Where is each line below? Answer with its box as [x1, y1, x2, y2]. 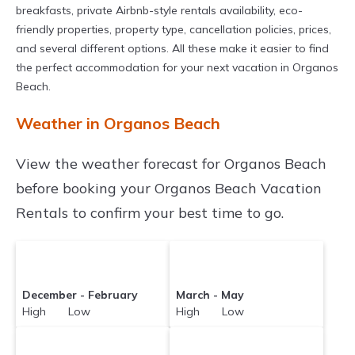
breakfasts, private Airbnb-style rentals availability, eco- [16, 3, 303, 18]
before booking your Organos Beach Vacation [16, 179, 322, 198]
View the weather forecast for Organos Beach [16, 155, 326, 174]
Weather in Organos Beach [16, 113, 220, 134]
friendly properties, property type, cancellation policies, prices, [16, 22, 331, 37]
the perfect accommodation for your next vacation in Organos [16, 60, 338, 75]
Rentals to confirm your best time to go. [16, 204, 284, 223]
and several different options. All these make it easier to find [16, 41, 329, 56]
